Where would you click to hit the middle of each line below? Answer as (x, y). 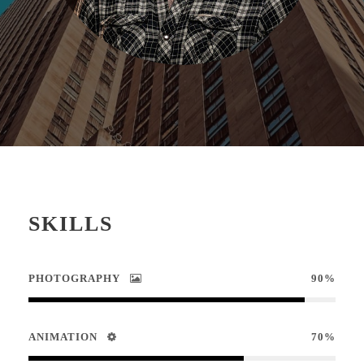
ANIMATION (63, 336)
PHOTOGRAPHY (74, 278)
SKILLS (71, 223)
